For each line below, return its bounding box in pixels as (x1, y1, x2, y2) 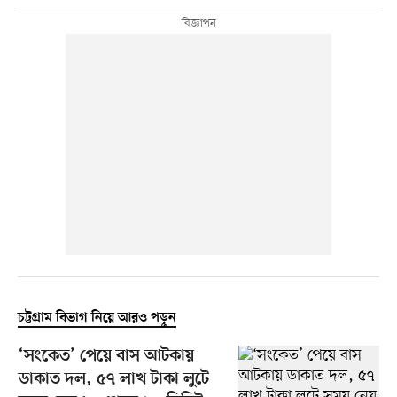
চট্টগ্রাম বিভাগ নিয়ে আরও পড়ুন (17, 310, 176, 327)
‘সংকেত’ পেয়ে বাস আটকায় (18, 346, 194, 368)
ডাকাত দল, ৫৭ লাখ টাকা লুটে (18, 370, 209, 391)
